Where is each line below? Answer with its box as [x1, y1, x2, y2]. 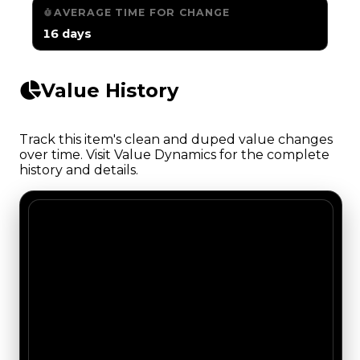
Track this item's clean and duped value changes [19, 132, 333, 148]
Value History [41, 79, 178, 103]
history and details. [19, 162, 138, 178]
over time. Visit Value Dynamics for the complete [19, 147, 329, 163]
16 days [43, 26, 92, 41]
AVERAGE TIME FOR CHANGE [54, 6, 230, 18]
